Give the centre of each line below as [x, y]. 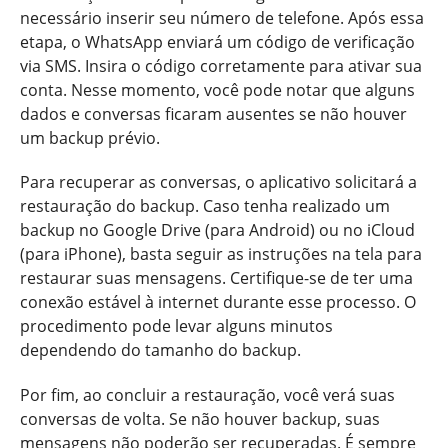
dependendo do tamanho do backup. [160, 350]
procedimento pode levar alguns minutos [176, 326]
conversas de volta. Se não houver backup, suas [200, 419]
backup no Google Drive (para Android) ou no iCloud [217, 230]
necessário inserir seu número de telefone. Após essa [222, 17]
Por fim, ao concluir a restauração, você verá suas [207, 395]
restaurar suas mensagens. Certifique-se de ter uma [216, 278]
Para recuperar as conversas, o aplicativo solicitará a [218, 182]
